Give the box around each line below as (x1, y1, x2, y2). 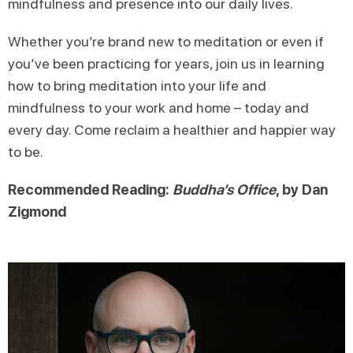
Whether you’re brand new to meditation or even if (8, 33, 324, 50)
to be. (8, 143, 43, 160)
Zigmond (8, 203, 66, 220)
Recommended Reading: (8, 181, 173, 198)
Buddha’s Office (173, 181, 276, 198)
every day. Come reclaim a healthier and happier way (8, 121, 336, 138)
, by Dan (276, 181, 328, 198)
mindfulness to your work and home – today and (8, 99, 309, 116)
